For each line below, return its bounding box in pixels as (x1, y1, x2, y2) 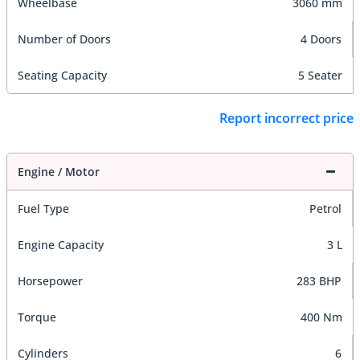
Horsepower (18, 272, 83, 288)
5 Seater (298, 67, 342, 84)
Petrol (309, 200, 342, 216)
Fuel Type (18, 200, 69, 216)
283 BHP (297, 272, 342, 288)
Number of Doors (18, 31, 111, 47)
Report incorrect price (219, 109, 354, 128)
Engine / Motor (18, 163, 100, 179)
